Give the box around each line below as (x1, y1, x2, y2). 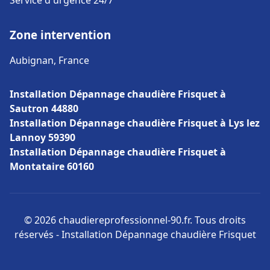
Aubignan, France (10, 54, 89, 67)
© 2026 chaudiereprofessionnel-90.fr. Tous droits (24, 213, 246, 227)
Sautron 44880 (10, 102, 78, 115)
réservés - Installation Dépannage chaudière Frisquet (14, 228, 256, 241)
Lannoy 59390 (10, 131, 75, 144)
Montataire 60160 (10, 160, 94, 173)
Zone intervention (10, 27, 111, 42)
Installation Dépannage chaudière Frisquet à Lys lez (10, 116, 260, 130)
